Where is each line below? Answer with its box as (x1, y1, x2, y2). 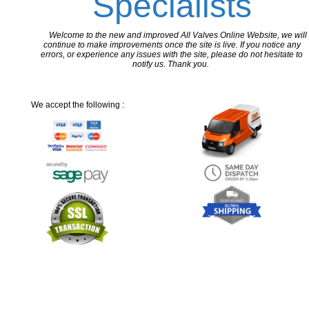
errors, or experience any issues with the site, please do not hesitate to (41, 50, 303, 60)
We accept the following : (30, 100, 124, 110)
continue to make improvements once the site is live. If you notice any (43, 40, 301, 50)
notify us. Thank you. (132, 59, 211, 70)
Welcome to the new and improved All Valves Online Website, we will (47, 30, 307, 41)
